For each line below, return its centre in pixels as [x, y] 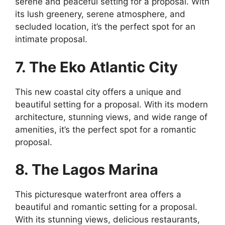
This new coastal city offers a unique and [98, 92]
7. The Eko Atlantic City [96, 67]
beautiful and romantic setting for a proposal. [106, 207]
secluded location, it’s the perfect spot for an [105, 27]
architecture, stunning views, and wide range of [111, 117]
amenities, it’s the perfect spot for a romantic [105, 129]
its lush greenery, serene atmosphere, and [100, 14]
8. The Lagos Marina [87, 170]
